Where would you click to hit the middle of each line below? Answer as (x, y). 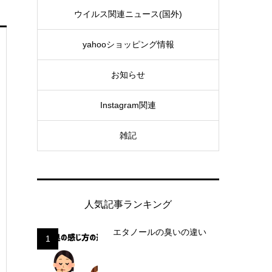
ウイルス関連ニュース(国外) (128, 14)
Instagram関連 (128, 105)
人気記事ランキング (128, 204)
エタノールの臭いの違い (160, 232)
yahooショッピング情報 (128, 45)
